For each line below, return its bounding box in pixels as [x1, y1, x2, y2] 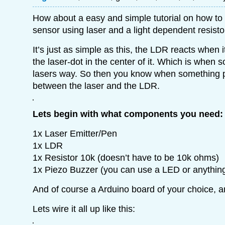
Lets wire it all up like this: [33, 203, 135, 214]
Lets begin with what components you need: [33, 108, 223, 119]
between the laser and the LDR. [33, 80, 160, 91]
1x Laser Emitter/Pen [33, 128, 117, 139]
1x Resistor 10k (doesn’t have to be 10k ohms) [33, 152, 219, 163]
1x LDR [33, 140, 63, 151]
